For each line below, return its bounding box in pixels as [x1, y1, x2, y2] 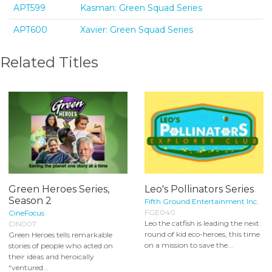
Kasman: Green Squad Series [80, 2, 202, 14]
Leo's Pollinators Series [144, 183, 254, 195]
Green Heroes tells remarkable [8, 229, 112, 239]
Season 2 [8, 194, 52, 206]
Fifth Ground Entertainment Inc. [144, 196, 259, 206]
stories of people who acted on [8, 240, 113, 250]
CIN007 [8, 219, 36, 228]
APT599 [13, 2, 46, 14]
